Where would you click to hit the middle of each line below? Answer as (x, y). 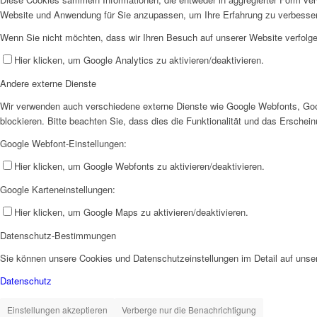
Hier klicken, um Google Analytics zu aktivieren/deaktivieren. (139, 59)
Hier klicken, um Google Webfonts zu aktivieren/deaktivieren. (139, 166)
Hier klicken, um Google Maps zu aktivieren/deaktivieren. (131, 212)
